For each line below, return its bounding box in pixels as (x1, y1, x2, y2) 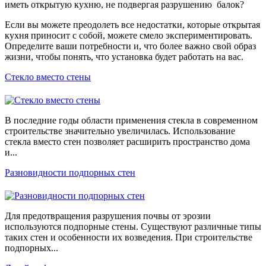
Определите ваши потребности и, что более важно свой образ (5, 40, 256, 51)
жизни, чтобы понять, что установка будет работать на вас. (5, 51, 243, 62)
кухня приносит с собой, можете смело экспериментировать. (5, 30, 252, 40)
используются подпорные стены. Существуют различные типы (5, 221, 261, 232)
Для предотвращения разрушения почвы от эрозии (5, 210, 211, 221)
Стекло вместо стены (5, 71, 91, 82)
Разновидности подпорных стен (5, 167, 135, 178)
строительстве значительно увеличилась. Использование (5, 125, 235, 136)
